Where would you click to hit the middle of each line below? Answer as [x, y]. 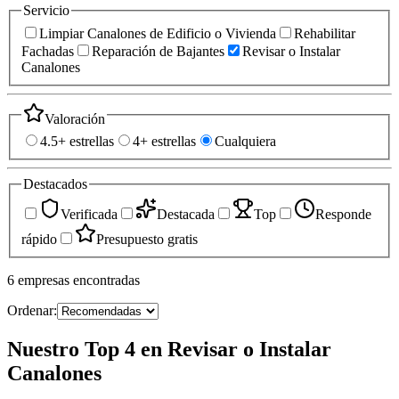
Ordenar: [32, 310]
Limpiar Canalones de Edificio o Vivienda [158, 33]
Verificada [89, 214]
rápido [39, 239]
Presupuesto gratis [147, 239]
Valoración [75, 118]
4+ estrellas [164, 142]
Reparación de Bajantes [158, 51]
